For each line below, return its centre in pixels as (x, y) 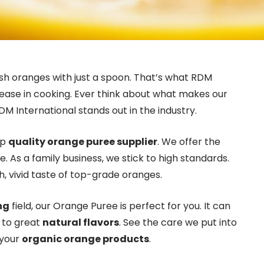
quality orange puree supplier (83, 142)
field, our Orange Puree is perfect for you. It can (120, 206)
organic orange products (85, 239)
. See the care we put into (178, 222)
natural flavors (81, 222)
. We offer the (189, 142)
